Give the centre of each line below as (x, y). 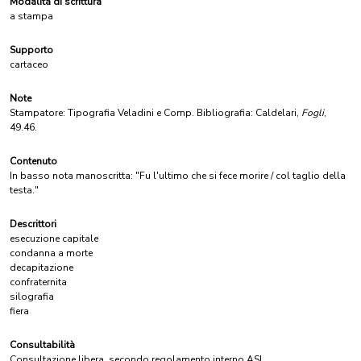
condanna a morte (51, 253)
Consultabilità (42, 345)
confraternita (38, 282)
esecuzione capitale (54, 239)
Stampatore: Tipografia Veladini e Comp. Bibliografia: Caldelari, (156, 113)
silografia (32, 297)
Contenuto (33, 161)
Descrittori (33, 224)
